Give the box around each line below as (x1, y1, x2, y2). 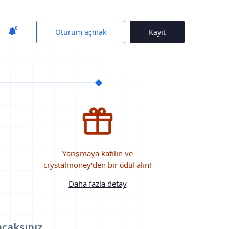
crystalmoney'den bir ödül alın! (43, 159, 151, 170)
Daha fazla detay (68, 178, 127, 189)
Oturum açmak (55, 27, 106, 37)
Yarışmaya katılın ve (62, 148, 133, 158)
